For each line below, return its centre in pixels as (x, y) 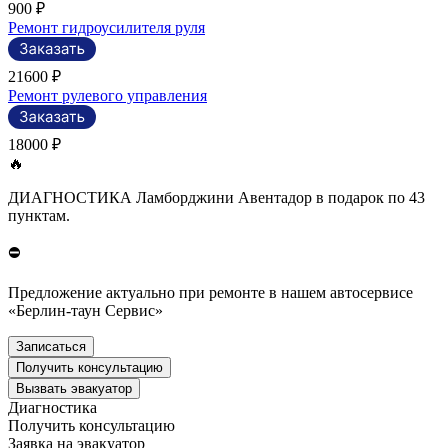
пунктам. (39, 216)
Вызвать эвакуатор (74, 389)
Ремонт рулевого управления (107, 96)
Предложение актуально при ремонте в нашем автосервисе (210, 293)
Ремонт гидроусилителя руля (106, 28)
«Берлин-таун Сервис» (85, 311)
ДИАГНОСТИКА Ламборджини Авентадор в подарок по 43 (216, 198)
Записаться (51, 347)
